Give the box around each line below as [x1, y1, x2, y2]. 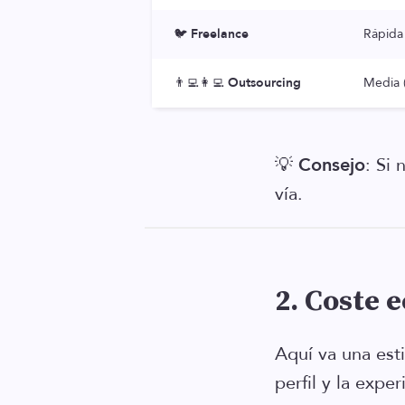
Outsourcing [228, 74, 301, 91]
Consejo [298, 153, 365, 177]
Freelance [191, 25, 249, 42]
